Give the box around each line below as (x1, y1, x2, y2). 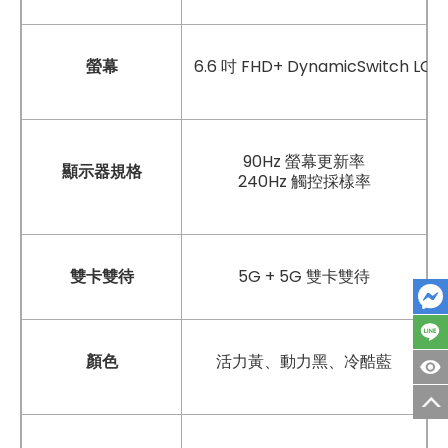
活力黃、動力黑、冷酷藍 (216, 349, 392, 373)
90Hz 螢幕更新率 (243, 149, 365, 173)
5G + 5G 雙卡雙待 (238, 264, 370, 288)
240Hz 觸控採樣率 (237, 169, 371, 193)
